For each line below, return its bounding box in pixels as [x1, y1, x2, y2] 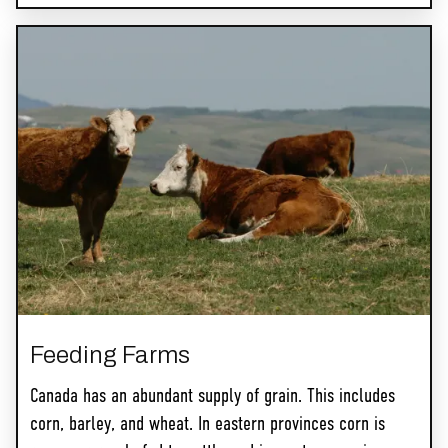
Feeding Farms [30, 342, 190, 369]
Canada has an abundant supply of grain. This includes [30, 387, 395, 408]
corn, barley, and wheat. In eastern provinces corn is [30, 415, 385, 436]
